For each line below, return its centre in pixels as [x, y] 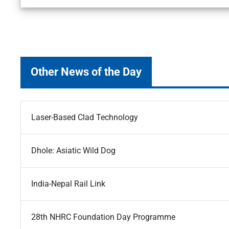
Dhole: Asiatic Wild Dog [73, 151]
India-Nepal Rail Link [68, 184]
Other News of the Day [86, 72]
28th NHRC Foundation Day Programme [103, 217]
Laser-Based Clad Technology [85, 118]
